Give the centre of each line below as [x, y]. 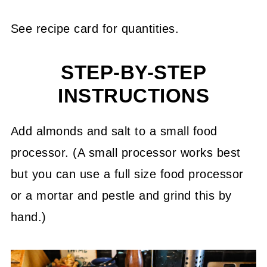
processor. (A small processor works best [125, 152]
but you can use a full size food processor [127, 174]
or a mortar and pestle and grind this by [121, 195]
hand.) [28, 217]
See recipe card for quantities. [95, 28]
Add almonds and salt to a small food [114, 131]
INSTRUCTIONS [133, 96]
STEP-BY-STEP [133, 72]
